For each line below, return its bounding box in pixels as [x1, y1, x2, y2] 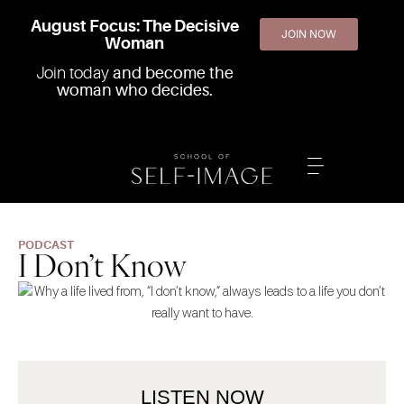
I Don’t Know [18, 245, 187, 286]
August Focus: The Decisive [30, 17, 239, 35]
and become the [112, 64, 234, 83]
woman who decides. [56, 81, 213, 100]
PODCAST [18, 238, 74, 252]
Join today [35, 64, 113, 83]
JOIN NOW [281, 27, 336, 41]
